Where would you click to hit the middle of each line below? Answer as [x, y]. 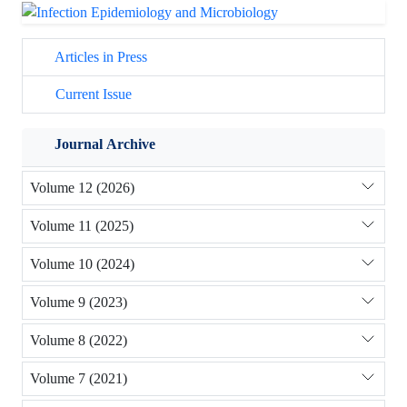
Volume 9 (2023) [79, 303]
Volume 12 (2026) [82, 188]
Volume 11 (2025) [82, 226]
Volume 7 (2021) [79, 379]
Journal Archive [105, 144]
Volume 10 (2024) [82, 264]
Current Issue [92, 94]
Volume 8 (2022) [79, 341]
